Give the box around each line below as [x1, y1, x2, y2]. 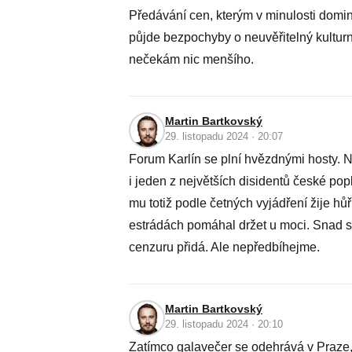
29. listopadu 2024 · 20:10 [165, 318, 283, 330]
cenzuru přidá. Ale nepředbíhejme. [129, 240, 320, 254]
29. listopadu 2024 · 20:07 [165, 130, 283, 142]
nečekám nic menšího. [129, 53, 254, 66]
